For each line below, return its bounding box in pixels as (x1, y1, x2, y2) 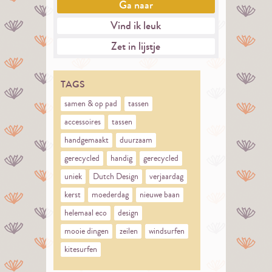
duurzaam (119, 134, 152, 146)
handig (110, 152, 132, 165)
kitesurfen (64, 243, 97, 256)
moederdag (91, 188, 129, 201)
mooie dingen (64, 225, 109, 237)
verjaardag (149, 170, 183, 183)
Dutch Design (92, 170, 138, 183)
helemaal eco (64, 206, 107, 219)
